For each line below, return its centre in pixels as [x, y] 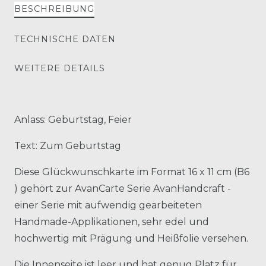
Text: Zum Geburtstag [68, 145]
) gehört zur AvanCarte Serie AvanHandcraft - [123, 188]
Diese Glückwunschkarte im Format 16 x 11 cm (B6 [132, 172]
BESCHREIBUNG [54, 9]
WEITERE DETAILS [60, 68]
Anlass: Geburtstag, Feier [73, 119]
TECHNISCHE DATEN [65, 39]
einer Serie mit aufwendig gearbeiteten [108, 205]
